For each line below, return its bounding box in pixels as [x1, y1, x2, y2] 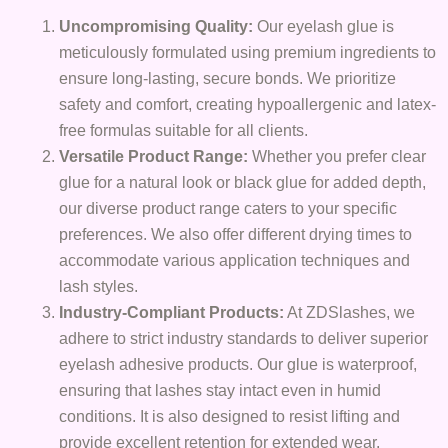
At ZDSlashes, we [284, 302, 416, 321]
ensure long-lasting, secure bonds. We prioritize [59, 68, 397, 87]
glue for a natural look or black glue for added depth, [59, 172, 427, 191]
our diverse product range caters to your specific [59, 198, 398, 217]
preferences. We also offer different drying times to [59, 224, 413, 243]
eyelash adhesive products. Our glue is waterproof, [59, 354, 418, 373]
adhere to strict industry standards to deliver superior [59, 328, 429, 347]
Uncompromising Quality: [59, 16, 254, 35]
